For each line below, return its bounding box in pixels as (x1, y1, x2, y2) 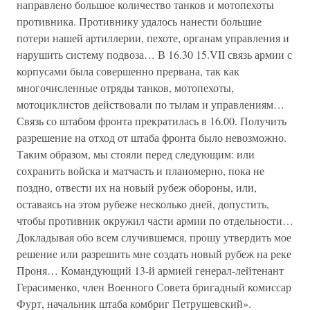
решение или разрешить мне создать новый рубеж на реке (17, 246, 291, 261)
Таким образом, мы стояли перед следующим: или (17, 147, 255, 161)
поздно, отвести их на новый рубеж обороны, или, (17, 180, 257, 194)
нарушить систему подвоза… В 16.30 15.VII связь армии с (17, 47, 292, 62)
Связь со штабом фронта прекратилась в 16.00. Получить (17, 113, 286, 128)
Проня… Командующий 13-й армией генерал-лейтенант (17, 263, 284, 277)
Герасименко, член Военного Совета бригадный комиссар (17, 280, 291, 294)
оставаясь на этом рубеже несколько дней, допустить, (17, 197, 269, 211)
